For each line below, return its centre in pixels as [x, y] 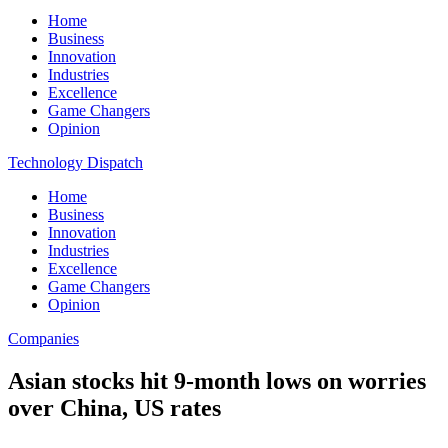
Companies [43, 338]
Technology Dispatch [75, 162]
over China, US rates [114, 407]
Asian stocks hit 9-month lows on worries [217, 380]
